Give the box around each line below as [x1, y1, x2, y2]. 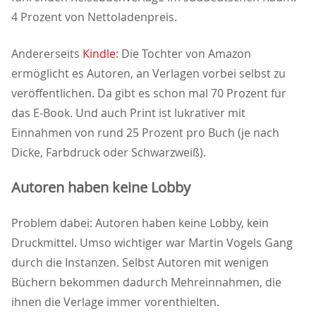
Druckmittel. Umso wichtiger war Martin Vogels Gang [11, 235, 293, 251]
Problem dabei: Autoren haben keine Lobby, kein [11, 215, 269, 231]
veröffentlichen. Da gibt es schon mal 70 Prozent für [11, 85, 286, 102]
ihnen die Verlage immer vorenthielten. [11, 294, 219, 310]
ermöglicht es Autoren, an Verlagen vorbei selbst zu [11, 66, 286, 82]
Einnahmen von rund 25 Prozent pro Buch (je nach [11, 125, 279, 141]
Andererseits [11, 46, 83, 62]
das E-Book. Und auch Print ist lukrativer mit [11, 105, 245, 121]
